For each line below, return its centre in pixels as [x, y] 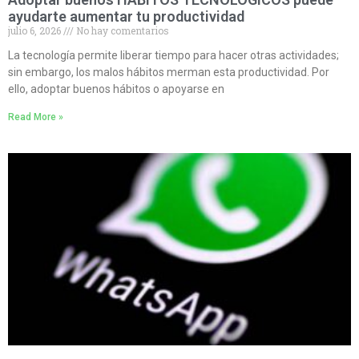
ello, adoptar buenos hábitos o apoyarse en [116, 89]
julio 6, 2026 [36, 31]
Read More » [36, 117]
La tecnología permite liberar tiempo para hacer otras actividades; [173, 56]
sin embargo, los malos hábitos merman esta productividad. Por [169, 73]
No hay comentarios [121, 31]
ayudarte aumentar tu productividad [126, 17]
